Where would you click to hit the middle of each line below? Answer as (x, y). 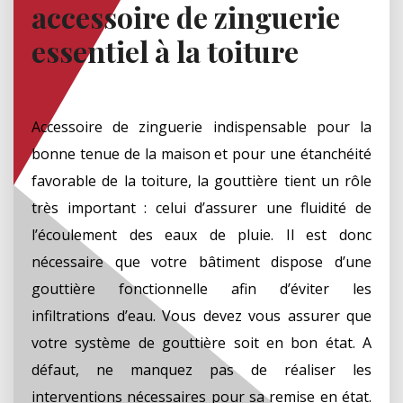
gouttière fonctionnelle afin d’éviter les (201, 288)
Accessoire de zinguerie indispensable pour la (201, 126)
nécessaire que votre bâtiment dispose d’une (201, 261)
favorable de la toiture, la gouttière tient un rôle (201, 180)
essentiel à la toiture (165, 50)
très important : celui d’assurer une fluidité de (201, 207)
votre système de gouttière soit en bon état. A (201, 342)
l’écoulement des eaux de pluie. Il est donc (201, 234)
